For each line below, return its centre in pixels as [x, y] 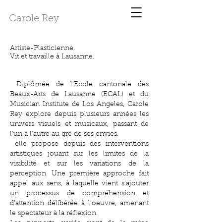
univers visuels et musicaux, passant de [79, 124]
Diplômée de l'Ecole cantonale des [79, 85]
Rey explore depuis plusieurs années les [79, 114]
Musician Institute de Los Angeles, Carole [79, 105]
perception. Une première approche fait [79, 174]
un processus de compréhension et [79, 194]
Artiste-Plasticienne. [42, 49]
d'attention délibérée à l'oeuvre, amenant [79, 204]
